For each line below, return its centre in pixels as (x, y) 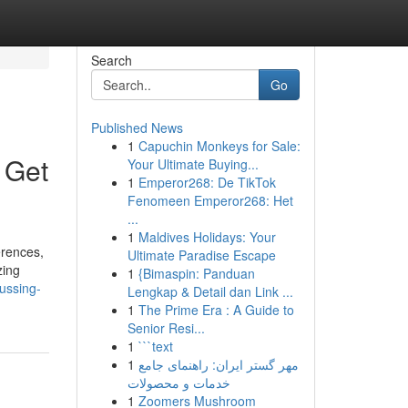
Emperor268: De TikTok (207, 182)
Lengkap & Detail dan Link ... (210, 291)
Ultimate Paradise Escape (201, 255)
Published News (137, 127)
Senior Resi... (166, 328)
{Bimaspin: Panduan (196, 273)
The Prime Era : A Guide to (216, 310)
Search (111, 60)
